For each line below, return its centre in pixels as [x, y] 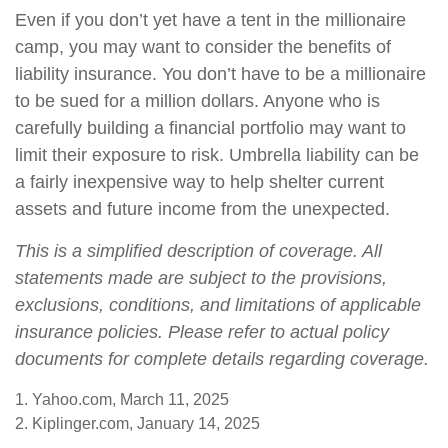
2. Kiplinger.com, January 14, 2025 [137, 423]
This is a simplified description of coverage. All [198, 251]
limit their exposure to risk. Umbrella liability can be [217, 155]
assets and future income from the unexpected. [202, 209]
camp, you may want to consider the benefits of [203, 47]
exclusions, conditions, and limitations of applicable [218, 305]
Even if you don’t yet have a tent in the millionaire [210, 20]
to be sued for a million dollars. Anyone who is [197, 101]
